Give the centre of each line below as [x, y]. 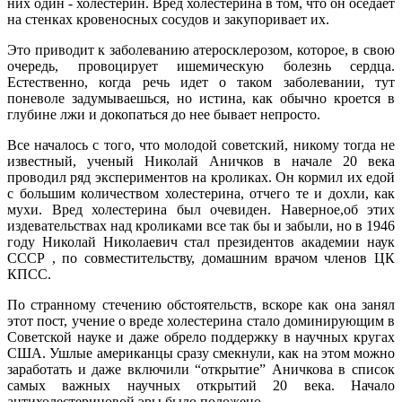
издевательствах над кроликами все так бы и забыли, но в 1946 [201, 225]
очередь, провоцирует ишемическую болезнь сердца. [201, 66]
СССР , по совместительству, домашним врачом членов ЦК [201, 258]
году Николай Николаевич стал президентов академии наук [201, 241]
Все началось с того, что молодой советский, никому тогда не [201, 144]
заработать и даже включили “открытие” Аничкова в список [201, 369]
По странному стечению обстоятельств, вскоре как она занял [201, 304]
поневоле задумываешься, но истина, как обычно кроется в [201, 98]
